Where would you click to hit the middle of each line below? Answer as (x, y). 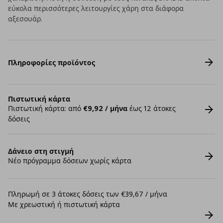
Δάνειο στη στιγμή (41, 151)
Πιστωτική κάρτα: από (46, 108)
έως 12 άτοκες (152, 108)
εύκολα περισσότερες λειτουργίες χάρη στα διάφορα (96, 8)
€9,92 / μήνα (105, 108)
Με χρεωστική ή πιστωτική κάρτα (64, 204)
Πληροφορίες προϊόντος (52, 62)
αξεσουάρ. (25, 19)
